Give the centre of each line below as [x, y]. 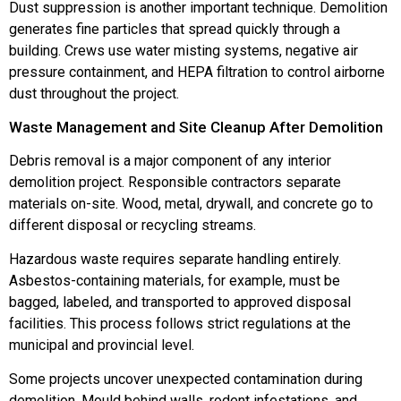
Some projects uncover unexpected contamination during [186, 380]
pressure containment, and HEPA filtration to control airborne [197, 73]
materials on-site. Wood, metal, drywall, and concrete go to [191, 203]
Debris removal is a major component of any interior [170, 160]
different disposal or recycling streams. [132, 225]
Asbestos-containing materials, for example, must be [175, 281]
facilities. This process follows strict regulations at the [180, 324]
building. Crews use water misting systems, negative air [183, 51]
